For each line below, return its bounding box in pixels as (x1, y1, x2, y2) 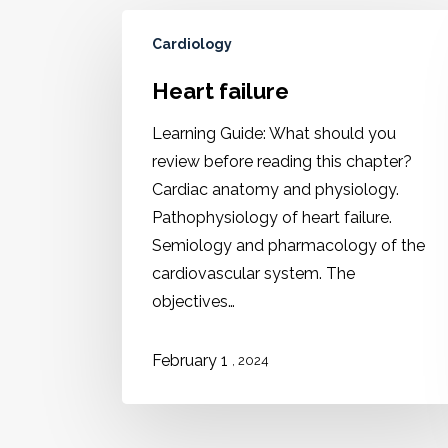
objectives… (152, 292, 235, 311)
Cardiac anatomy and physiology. (152, 180, 399, 199)
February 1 (152, 350, 232, 370)
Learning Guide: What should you (152, 124, 396, 143)
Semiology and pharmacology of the (152, 236, 425, 255)
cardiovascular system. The (152, 264, 355, 283)
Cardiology (152, 36, 232, 52)
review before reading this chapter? (152, 152, 412, 171)
